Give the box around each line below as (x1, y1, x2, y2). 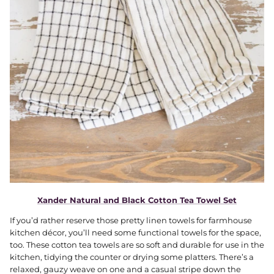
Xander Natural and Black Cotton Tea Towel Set (37, 195, 237, 206)
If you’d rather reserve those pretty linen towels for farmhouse (10, 215, 252, 226)
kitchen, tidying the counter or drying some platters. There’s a (10, 252, 254, 262)
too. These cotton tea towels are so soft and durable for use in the (10, 240, 264, 250)
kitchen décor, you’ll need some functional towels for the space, (10, 228, 261, 238)
